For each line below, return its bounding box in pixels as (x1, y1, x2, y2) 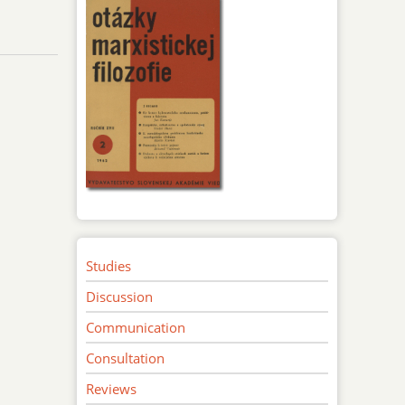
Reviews (86, 379, 137, 398)
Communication (86, 317, 186, 336)
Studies (86, 256, 132, 275)
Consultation (86, 348, 165, 367)
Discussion (86, 287, 154, 306)
